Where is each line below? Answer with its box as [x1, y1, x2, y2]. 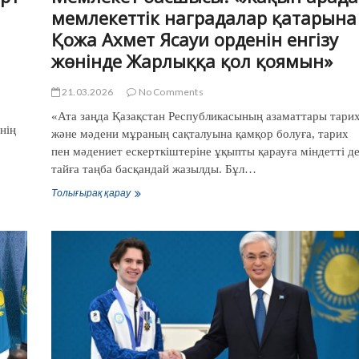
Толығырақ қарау [50, 186, 131, 199]
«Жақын [129, 235, 192, 255]
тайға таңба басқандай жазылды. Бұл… [50, 162, 256, 175]
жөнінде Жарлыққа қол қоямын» [50, 48, 333, 73]
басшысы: [129, 211, 211, 231]
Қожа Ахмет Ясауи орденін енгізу [50, 26, 338, 51]
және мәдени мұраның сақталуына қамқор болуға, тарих [50, 127, 349, 140]
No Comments [136, 85, 204, 98]
